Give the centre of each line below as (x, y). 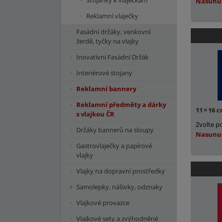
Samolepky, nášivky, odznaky (119, 187)
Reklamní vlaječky (112, 16)
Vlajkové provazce (103, 203)
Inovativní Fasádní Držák (112, 57)
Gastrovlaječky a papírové (114, 146)
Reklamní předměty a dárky (121, 105)
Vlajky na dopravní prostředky (121, 171)
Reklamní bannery (106, 89)
